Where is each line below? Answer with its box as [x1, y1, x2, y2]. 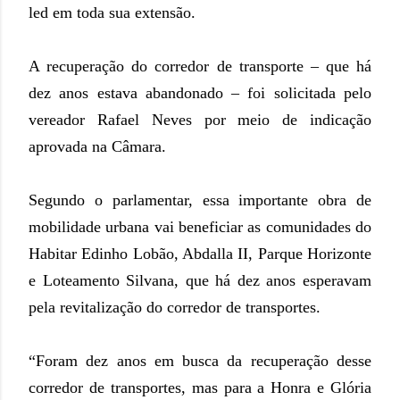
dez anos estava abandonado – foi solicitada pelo [29, 84, 371, 103]
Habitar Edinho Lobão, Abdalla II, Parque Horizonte [29, 245, 371, 263]
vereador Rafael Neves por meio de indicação [29, 111, 371, 129]
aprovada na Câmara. [29, 137, 166, 156]
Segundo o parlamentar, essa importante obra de [29, 191, 371, 210]
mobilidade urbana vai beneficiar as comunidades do [29, 218, 371, 237]
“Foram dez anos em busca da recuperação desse [29, 352, 371, 371]
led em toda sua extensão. [29, 4, 196, 22]
